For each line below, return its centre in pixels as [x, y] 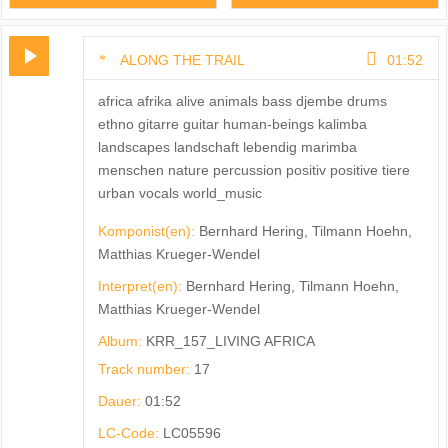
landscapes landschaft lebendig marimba [227, 147]
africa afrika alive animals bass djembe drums [242, 101]
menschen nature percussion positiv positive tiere [253, 170]
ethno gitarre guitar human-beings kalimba [232, 124]
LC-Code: [130, 433]
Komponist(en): [148, 231]
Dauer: [121, 401]
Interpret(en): [141, 286]
